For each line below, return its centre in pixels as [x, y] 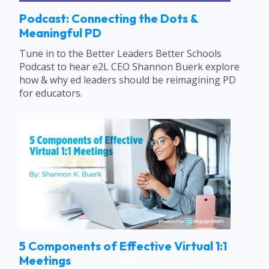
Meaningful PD [60, 32]
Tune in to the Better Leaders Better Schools [120, 53]
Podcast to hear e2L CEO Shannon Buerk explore [129, 66]
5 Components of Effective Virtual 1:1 [123, 246]
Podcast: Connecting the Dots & [109, 18]
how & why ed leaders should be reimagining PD [128, 80]
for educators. [51, 93]
